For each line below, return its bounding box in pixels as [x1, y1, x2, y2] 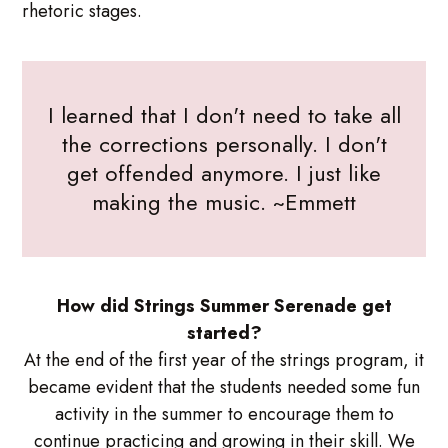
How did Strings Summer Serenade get [56, 292, 392, 319]
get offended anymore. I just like [67, 156, 381, 189]
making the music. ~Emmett [92, 185, 356, 218]
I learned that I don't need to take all [47, 98, 401, 131]
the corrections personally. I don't [61, 127, 387, 160]
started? [186, 319, 262, 346]
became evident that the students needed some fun [28, 373, 420, 400]
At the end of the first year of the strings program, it [24, 346, 424, 373]
